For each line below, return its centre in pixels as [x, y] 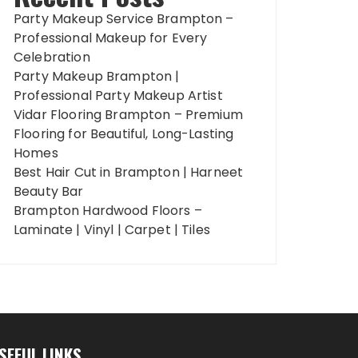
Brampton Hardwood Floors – [108, 211]
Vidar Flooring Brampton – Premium [128, 115]
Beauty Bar [49, 191]
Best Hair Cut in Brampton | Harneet [129, 172]
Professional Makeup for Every [111, 38]
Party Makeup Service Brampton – [124, 19]
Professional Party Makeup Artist [118, 95]
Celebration [52, 57]
